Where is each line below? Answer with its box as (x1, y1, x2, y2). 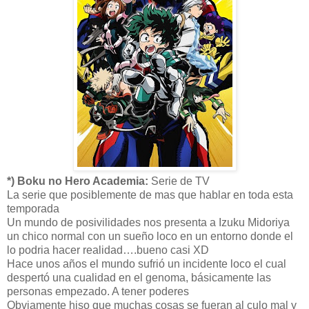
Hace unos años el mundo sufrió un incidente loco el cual (7, 257, 286, 270)
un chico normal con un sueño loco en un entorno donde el (7, 230, 293, 242)
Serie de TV (148, 175, 210, 187)
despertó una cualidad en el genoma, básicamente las (7, 271, 271, 283)
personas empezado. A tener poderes (7, 285, 189, 297)
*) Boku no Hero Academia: (7, 175, 148, 187)
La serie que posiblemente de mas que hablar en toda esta (7, 188, 293, 201)
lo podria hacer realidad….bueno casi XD (7, 243, 209, 256)
